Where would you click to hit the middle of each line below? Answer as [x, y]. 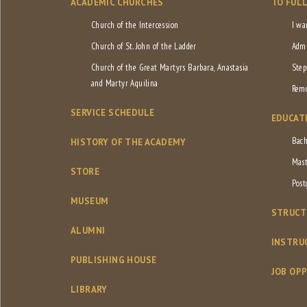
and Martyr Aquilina [125, 84]
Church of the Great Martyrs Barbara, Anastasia [170, 68]
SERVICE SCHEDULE [113, 113]
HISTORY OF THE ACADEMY [128, 143]
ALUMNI [88, 231]
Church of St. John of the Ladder [144, 47]
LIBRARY [89, 290]
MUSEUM [90, 201]
